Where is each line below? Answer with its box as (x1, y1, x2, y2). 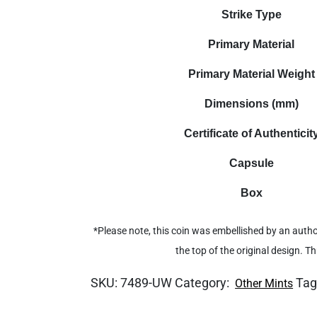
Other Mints (235, 277, 294, 290)
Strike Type (221, 8, 282, 21)
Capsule (229, 157, 274, 169)
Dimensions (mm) (204, 98, 299, 110)
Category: (175, 275, 233, 290)
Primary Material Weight (188, 68, 315, 80)
